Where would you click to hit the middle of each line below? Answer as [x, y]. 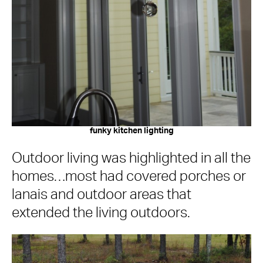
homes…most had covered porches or [129, 176]
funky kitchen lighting [131, 131]
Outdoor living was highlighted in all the [131, 158]
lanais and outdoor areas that [102, 195]
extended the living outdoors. [101, 213]
